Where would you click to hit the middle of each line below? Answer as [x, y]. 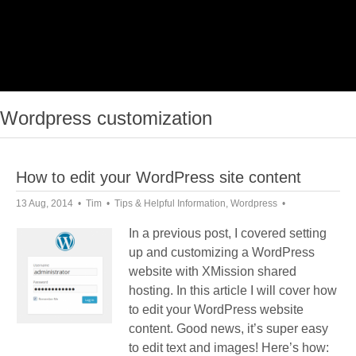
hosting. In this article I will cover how [233, 290]
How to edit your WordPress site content [159, 177]
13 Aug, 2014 [44, 203]
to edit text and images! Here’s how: [229, 348]
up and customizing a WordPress [222, 252]
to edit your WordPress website [216, 310]
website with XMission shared [213, 271]
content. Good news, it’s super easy [228, 329]
